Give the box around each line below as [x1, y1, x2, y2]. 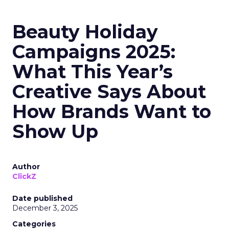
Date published [12, 194, 73, 203]
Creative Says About [12, 80, 206, 103]
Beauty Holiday [12, 20, 158, 43]
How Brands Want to [12, 100, 211, 123]
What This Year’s [12, 60, 173, 83]
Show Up [12, 120, 98, 143]
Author [12, 162, 40, 171]
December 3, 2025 [12, 203, 78, 213]
